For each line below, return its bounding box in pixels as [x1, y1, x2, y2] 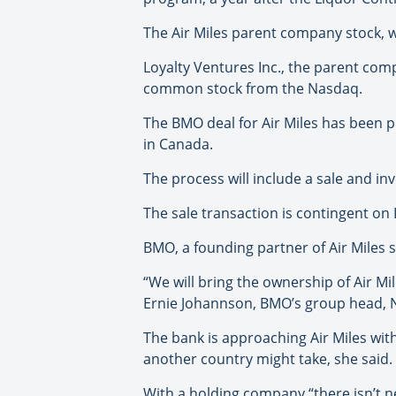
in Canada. [143, 134, 213, 155]
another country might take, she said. [143, 349, 392, 369]
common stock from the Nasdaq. [143, 79, 362, 99]
